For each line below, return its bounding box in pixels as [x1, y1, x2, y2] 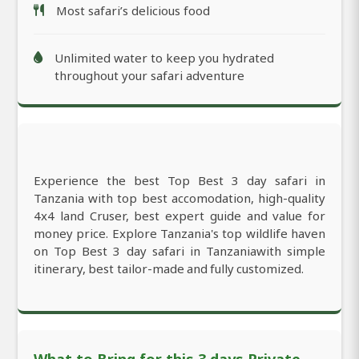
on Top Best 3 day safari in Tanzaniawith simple [34, 243, 325, 260]
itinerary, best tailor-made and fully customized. [34, 260, 305, 277]
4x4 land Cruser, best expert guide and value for [34, 208, 325, 224]
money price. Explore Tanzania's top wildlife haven [34, 225, 325, 242]
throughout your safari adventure [54, 67, 244, 84]
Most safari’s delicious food [56, 2, 210, 19]
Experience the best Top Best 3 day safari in [34, 172, 325, 189]
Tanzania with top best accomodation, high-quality [34, 190, 325, 207]
